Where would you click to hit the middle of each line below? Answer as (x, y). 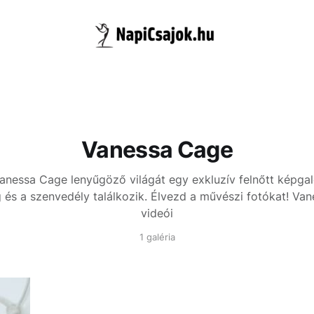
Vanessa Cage (157, 150)
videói (157, 213)
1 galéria (157, 237)
